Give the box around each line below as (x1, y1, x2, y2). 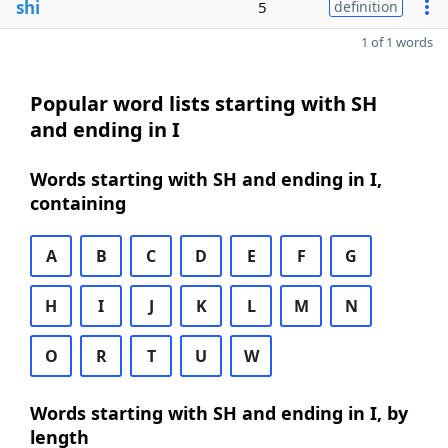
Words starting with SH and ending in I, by (30, 401, 408, 425)
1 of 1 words (361, 33, 433, 51)
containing (30, 191, 126, 215)
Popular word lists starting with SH (30, 90, 377, 117)
